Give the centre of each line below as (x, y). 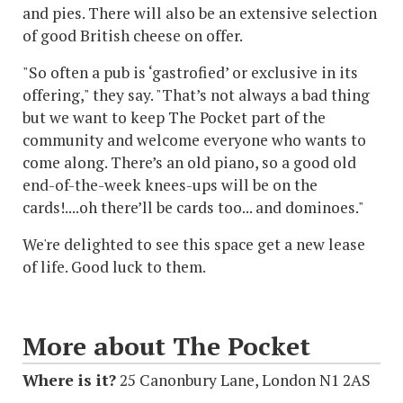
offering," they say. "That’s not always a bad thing (196, 95)
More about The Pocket (166, 346)
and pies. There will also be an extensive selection (200, 13)
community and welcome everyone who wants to (194, 140)
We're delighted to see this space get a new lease (194, 245)
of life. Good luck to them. (114, 267)
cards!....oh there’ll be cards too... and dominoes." (193, 208)
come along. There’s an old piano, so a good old (189, 163)
